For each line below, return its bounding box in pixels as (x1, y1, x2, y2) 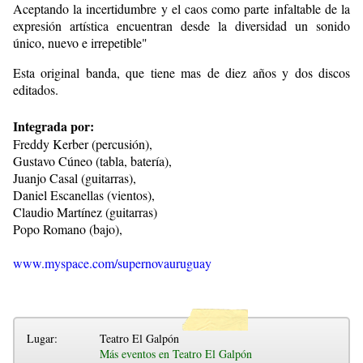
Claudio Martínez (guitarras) (13, 203, 157, 220)
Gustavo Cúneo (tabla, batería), (13, 152, 172, 169)
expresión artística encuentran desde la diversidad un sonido (13, 16, 350, 34)
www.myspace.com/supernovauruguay (13, 254, 211, 271)
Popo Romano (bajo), (13, 220, 122, 237)
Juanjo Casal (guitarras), (13, 169, 136, 186)
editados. (13, 80, 62, 98)
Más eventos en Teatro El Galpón (100, 345, 252, 361)
